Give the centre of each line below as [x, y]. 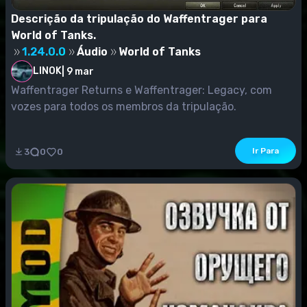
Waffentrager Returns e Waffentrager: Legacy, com [142, 90]
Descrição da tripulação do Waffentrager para [139, 19]
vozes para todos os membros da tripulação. [124, 107]
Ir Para [266, 151]
